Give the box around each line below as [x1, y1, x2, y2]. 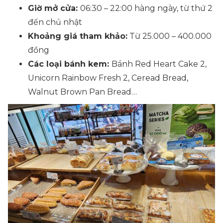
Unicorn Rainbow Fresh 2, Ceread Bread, [28, 73, 188, 83]
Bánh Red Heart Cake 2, [111, 59, 207, 69]
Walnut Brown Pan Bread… [28, 87, 137, 97]
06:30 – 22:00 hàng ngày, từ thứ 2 [80, 3, 213, 13]
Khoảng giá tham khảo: [28, 31, 127, 41]
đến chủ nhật [28, 17, 82, 27]
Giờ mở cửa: [28, 3, 80, 13]
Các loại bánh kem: [28, 59, 111, 69]
